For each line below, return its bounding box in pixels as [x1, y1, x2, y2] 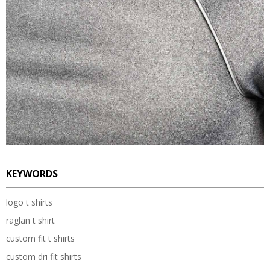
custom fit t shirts [6, 233, 75, 245]
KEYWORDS [6, 166, 58, 180]
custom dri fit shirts [6, 251, 81, 263]
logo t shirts [6, 196, 52, 209]
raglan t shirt [6, 215, 55, 227]
